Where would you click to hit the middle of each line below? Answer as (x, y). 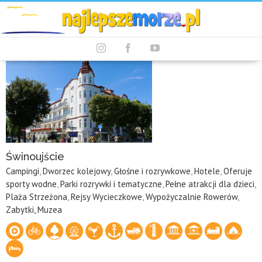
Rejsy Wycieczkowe (106, 196)
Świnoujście (35, 156)
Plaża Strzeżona (37, 196)
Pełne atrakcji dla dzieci (210, 184)
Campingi (23, 171)
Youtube (175, 47)
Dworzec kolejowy (77, 171)
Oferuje (238, 171)
